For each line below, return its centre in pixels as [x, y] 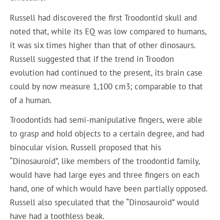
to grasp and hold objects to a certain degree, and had [107, 134]
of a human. [31, 100]
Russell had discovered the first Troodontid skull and [104, 17]
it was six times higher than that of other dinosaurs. [103, 45]
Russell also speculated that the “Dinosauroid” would [105, 203]
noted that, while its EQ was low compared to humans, [108, 31]
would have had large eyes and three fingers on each [105, 175]
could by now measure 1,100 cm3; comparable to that [107, 86]
